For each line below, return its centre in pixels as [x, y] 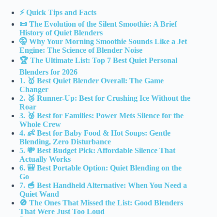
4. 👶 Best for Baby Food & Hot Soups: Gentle [95, 133]
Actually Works [45, 159]
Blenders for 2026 [48, 72]
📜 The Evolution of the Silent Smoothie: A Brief [98, 24]
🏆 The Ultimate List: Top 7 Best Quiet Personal [98, 61]
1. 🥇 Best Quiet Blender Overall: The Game [92, 81]
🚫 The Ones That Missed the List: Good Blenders [101, 203]
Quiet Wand [39, 194]
